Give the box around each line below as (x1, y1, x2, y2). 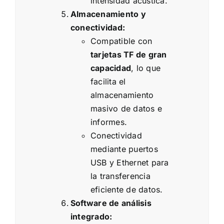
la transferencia (90, 171, 150, 181)
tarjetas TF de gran (90, 49, 167, 60)
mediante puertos (90, 144, 158, 154)
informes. (90, 117, 127, 127)
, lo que (131, 63, 161, 73)
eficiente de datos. (90, 184, 163, 195)
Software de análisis (70, 198, 151, 208)
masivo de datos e (90, 103, 162, 114)
